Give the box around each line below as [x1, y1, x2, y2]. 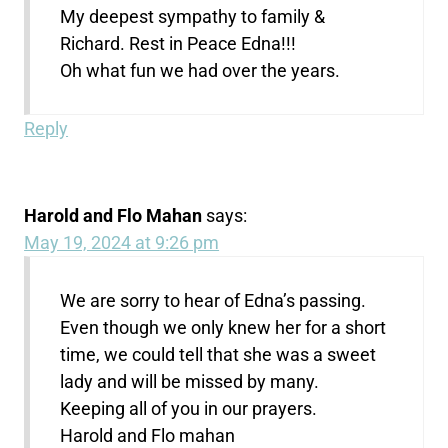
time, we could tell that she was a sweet [60, 344, 377, 366]
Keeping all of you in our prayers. [60, 398, 318, 420]
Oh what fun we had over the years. [60, 60, 341, 82]
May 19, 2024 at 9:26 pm [24, 232, 220, 254]
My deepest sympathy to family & [60, 6, 326, 28]
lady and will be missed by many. [60, 371, 320, 393]
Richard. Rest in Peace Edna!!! [60, 33, 297, 55]
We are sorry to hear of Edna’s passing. [60, 290, 367, 312]
